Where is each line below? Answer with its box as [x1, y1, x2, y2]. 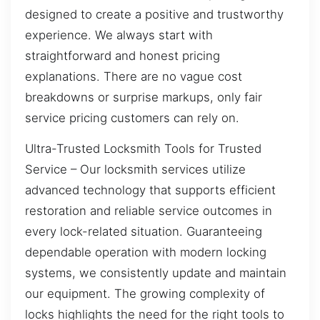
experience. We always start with [25, 27, 213, 42]
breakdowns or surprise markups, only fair [25, 89, 262, 104]
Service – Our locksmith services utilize [25, 162, 246, 177]
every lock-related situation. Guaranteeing [25, 224, 262, 239]
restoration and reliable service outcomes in [25, 204, 272, 219]
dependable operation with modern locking [25, 245, 266, 260]
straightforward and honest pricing [25, 48, 220, 63]
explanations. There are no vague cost [25, 69, 242, 84]
